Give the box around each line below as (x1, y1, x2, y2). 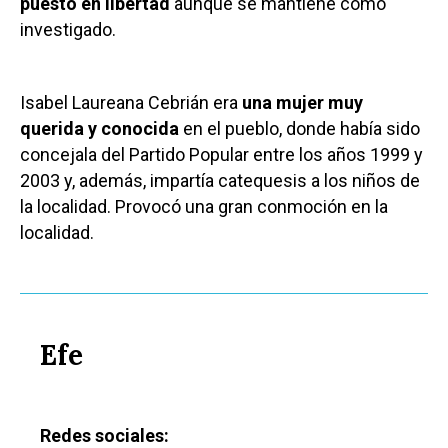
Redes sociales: (40, 424, 169, 446)
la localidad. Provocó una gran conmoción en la (20, 195, 388, 217)
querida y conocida (20, 117, 179, 139)
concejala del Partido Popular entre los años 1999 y (20, 143, 423, 165)
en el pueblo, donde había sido (179, 117, 420, 139)
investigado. (20, 18, 116, 40)
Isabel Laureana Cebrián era (20, 91, 242, 113)
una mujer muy (242, 91, 363, 113)
